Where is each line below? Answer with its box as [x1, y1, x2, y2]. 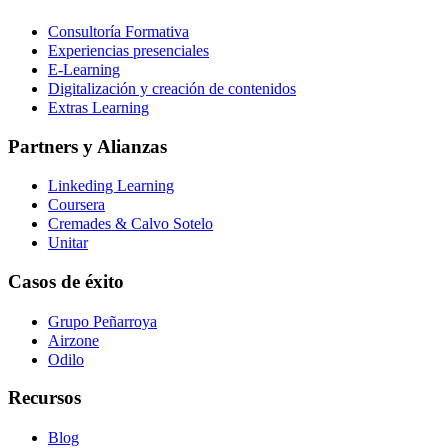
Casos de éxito [8, 271, 124, 293]
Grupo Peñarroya [48, 312, 157, 330]
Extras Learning [48, 98, 149, 116]
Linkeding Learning [48, 177, 174, 195]
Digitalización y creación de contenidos [48, 79, 296, 97]
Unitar [48, 234, 88, 252]
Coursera [48, 196, 105, 214]
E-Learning [48, 60, 120, 78]
